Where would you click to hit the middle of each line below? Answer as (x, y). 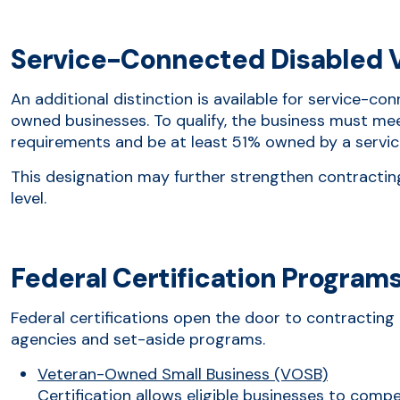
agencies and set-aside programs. (138, 339)
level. (29, 198)
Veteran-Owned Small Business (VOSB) (183, 374)
